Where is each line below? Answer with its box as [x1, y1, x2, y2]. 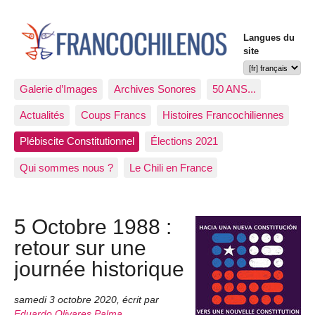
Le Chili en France [129, 161, 212, 174]
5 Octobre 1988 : [14, 214, 172, 238]
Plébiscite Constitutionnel [19, 135, 134, 148]
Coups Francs [80, 109, 146, 122]
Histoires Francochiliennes [162, 109, 284, 122]
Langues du [243, 32, 295, 43]
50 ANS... [212, 82, 256, 95]
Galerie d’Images [19, 82, 98, 95]
